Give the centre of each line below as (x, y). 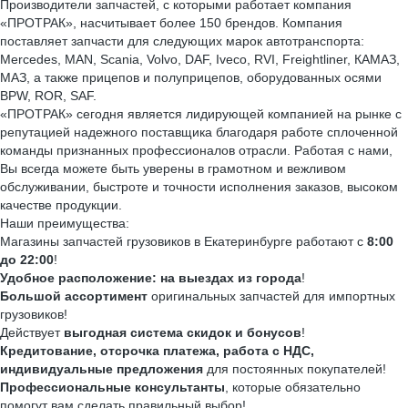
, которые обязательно (293, 387)
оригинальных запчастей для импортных (271, 296)
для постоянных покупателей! (295, 369)
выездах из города (240, 278)
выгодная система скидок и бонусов (183, 332)
